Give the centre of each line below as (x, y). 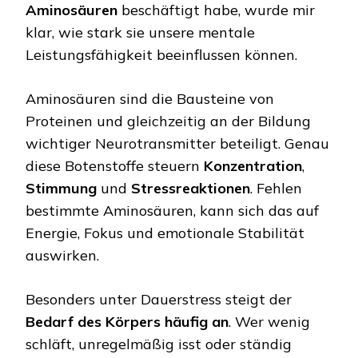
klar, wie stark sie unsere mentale (140, 33)
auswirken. (62, 256)
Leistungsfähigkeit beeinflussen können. (161, 55)
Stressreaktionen (191, 189)
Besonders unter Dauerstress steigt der (159, 300)
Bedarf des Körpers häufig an (127, 322)
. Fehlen (276, 189)
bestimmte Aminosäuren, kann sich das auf (172, 211)
